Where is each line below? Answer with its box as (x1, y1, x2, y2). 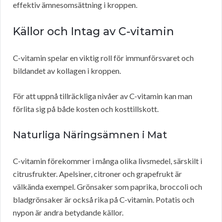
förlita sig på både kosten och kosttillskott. (13, 104, 159, 114)
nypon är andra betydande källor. (13, 208, 123, 218)
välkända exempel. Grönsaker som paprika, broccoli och (13, 182, 202, 192)
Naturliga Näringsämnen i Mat (13, 129, 167, 141)
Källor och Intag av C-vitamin (13, 25, 174, 39)
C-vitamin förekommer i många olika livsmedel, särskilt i (13, 156, 202, 166)
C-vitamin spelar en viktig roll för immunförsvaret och (13, 53, 194, 63)
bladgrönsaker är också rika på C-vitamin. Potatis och (13, 195, 194, 205)
